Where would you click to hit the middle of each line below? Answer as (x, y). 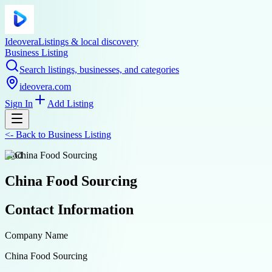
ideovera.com (45, 87)
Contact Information (69, 209)
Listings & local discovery (88, 42)
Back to (31, 134)
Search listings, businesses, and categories (99, 70)
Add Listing (70, 104)
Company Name (36, 235)
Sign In (19, 104)
